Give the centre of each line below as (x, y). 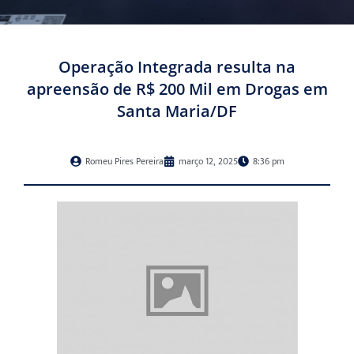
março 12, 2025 (208, 162)
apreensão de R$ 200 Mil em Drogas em (177, 89)
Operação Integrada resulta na (177, 67)
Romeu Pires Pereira (124, 162)
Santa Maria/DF (177, 111)
